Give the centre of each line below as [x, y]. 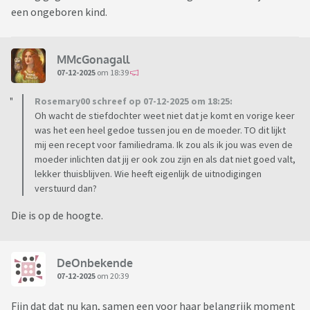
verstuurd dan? [66, 189]
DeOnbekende [95, 263]
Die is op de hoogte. [57, 216]
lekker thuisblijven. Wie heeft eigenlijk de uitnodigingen [148, 174]
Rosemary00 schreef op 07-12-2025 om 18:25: [134, 101]
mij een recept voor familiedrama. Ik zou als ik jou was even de [164, 145]
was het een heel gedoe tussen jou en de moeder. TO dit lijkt [160, 130]
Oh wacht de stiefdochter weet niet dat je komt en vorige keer [165, 116]
